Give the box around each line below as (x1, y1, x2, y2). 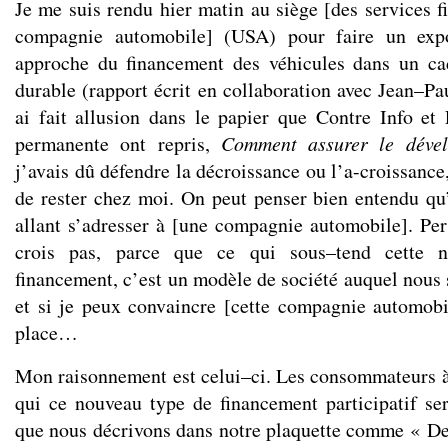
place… (15, 319, 78, 346)
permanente (15, 130, 109, 157)
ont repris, (109, 130, 221, 157)
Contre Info (315, 103, 413, 130)
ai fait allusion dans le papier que (15, 103, 316, 130)
